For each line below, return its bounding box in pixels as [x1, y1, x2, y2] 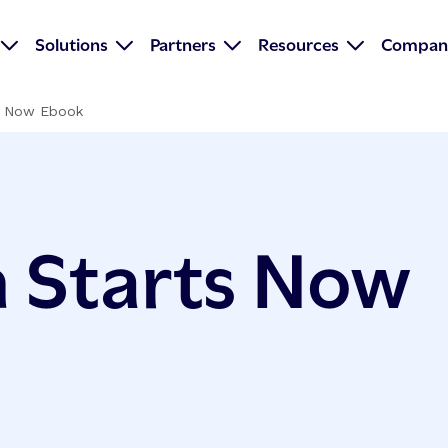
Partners [150, 31, 217, 56]
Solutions [35, 31, 109, 56]
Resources [258, 31, 340, 56]
